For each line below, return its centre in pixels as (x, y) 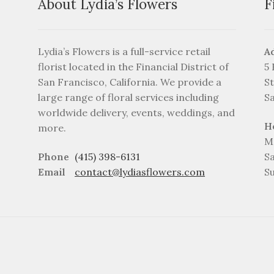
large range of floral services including (129, 97)
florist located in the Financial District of (134, 66)
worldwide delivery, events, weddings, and (137, 112)
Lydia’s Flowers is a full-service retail (124, 51)
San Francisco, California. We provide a (130, 82)
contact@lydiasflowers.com (140, 172)
